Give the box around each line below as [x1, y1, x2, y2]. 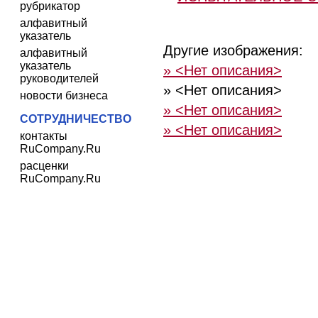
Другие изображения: [163, 43, 303, 58]
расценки [20, 160, 69, 172]
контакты [20, 130, 67, 142]
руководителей [20, 72, 99, 84]
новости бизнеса [20, 89, 108, 102]
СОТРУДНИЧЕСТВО [20, 113, 131, 125]
